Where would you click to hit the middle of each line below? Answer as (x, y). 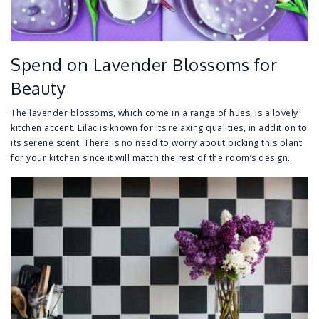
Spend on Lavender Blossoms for (144, 65)
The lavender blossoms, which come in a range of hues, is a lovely (155, 113)
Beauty (38, 88)
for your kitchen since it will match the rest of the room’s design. (151, 158)
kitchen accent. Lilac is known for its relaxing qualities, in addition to (159, 128)
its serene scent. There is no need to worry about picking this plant (156, 143)
